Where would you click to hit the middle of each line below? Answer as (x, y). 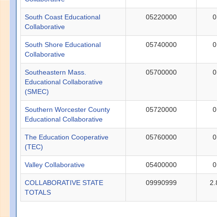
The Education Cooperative (67, 137)
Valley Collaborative (55, 164)
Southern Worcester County (68, 109)
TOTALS (38, 192)
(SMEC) (37, 91)
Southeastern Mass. (56, 72)
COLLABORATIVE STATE (64, 182)
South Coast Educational (63, 17)
